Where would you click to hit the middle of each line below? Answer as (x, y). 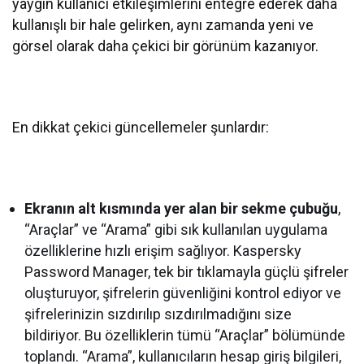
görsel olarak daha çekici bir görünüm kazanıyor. (166, 45)
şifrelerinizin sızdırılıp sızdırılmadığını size (158, 314)
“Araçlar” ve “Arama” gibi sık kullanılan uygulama (176, 229)
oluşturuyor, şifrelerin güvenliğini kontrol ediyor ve (183, 292)
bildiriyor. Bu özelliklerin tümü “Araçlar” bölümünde (185, 335)
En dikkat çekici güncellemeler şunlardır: (141, 127)
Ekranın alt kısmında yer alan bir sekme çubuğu (182, 208)
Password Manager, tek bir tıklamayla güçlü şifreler (187, 271)
